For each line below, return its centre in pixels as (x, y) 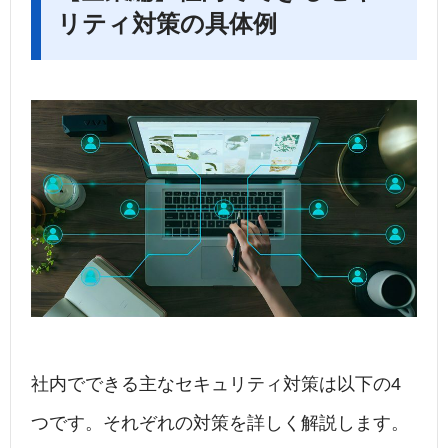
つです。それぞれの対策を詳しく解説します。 (220, 423)
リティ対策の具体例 (167, 24)
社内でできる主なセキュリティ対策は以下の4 (216, 384)
